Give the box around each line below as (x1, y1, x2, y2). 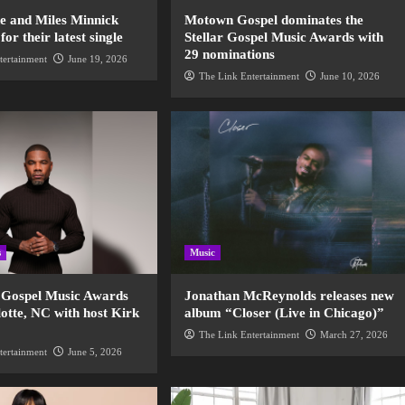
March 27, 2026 (320, 329, 389, 341)
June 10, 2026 (320, 71, 381, 82)
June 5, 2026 (68, 346, 123, 358)
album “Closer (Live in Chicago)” (184, 306, 385, 321)
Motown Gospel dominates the (184, 13, 364, 28)
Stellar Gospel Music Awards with (184, 30, 384, 45)
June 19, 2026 (68, 53, 128, 65)
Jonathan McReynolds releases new (184, 288, 395, 304)
